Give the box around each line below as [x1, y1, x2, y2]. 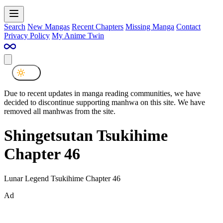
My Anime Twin [52, 31, 104, 40]
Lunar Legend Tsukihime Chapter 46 [4, 174, 120, 183]
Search [4, 22, 25, 31]
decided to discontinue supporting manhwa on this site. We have [4, 98, 205, 107]
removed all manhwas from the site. [4, 107, 115, 115]
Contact [176, 22, 201, 31]
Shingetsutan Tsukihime [4, 126, 168, 145]
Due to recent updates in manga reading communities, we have [4, 89, 201, 98]
